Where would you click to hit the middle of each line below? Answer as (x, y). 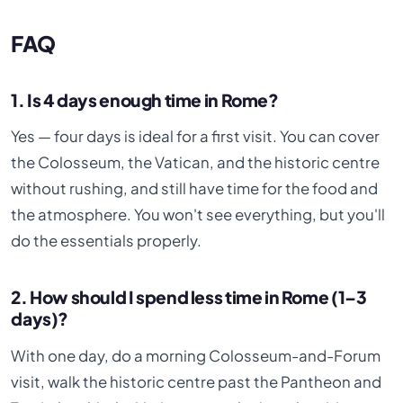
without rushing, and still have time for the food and (195, 189)
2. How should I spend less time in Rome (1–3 (189, 297)
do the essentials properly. (107, 241)
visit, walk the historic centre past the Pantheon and (197, 381)
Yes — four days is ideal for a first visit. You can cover (196, 137)
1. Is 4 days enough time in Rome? (145, 99)
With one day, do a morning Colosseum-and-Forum (196, 355)
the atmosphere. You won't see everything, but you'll (198, 215)
